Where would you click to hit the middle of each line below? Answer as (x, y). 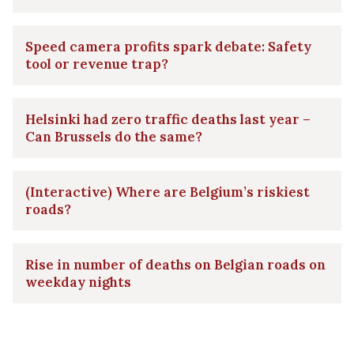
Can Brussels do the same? (114, 136)
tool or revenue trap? (97, 64)
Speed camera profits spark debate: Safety (168, 46)
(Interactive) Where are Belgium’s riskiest (168, 192)
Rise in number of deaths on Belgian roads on (175, 264)
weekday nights (78, 282)
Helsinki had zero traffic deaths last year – (168, 119)
